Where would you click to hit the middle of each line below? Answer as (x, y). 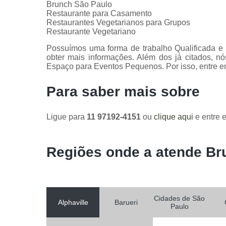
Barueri (126, 202)
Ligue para (67, 117)
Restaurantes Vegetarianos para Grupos (118, 22)
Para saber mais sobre (123, 91)
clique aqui (174, 117)
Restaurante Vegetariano (91, 31)
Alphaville (73, 202)
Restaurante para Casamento (99, 13)
